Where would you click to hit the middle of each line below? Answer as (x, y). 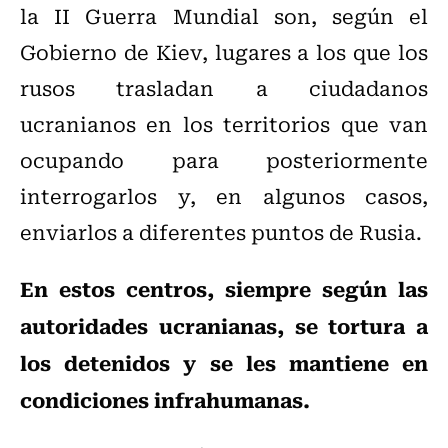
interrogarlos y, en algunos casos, (224, 196)
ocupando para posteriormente (224, 160)
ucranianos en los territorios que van (224, 124)
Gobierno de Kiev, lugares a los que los (224, 52)
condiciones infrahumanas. (165, 399)
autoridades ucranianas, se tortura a (224, 325)
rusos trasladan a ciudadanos (224, 88)
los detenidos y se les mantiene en (224, 362)
